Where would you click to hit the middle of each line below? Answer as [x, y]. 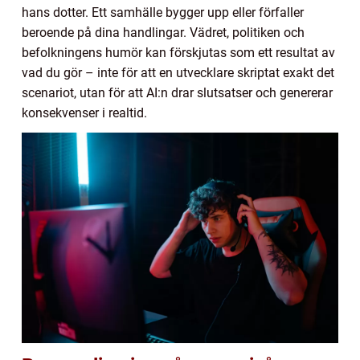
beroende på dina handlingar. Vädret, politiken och [163, 32]
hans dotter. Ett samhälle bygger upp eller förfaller [163, 12]
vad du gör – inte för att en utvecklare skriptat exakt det [178, 72]
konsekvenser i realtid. [84, 112]
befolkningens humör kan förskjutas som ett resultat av [178, 52]
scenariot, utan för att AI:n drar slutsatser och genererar [177, 92]
